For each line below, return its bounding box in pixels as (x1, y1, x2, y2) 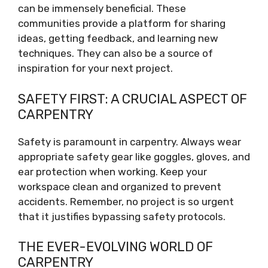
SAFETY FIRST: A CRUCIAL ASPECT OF (18, 90, 247, 107)
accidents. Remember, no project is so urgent (18, 195, 234, 208)
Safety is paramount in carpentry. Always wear (18, 135, 241, 148)
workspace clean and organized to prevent (18, 180, 221, 193)
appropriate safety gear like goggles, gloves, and (18, 150, 250, 163)
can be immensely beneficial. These (18, 2, 186, 14)
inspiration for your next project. (18, 62, 173, 74)
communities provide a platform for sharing (18, 17, 226, 29)
